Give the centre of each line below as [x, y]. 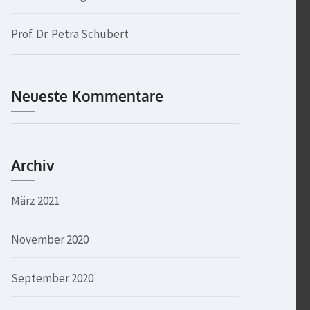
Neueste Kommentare [87, 96]
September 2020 [52, 278]
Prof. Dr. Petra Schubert [70, 34]
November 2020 [50, 239]
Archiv [33, 165]
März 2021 [35, 201]
